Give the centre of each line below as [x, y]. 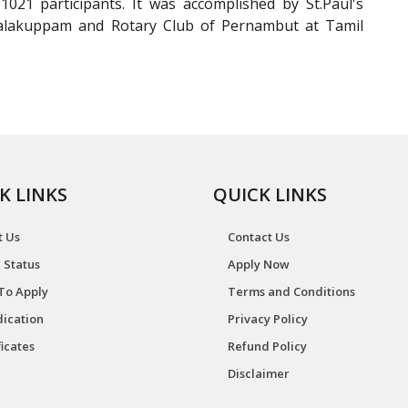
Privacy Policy [268, 319]
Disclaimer [259, 373]
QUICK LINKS [270, 194]
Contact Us [259, 237]
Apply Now [259, 264]
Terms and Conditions [291, 291]
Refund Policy [267, 346]
